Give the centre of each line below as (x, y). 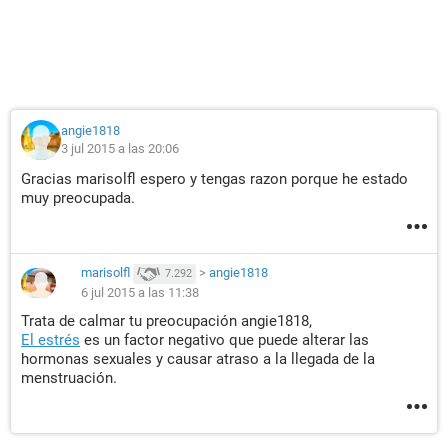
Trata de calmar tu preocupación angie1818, (166, 321)
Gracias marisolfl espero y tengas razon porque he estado (214, 179)
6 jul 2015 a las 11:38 (140, 292)
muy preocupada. (78, 198)
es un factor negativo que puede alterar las (224, 340)
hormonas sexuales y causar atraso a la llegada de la (198, 359)
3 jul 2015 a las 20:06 (120, 148)
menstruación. (69, 378)
